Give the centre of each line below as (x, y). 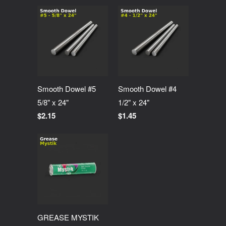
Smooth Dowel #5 (67, 88)
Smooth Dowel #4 (147, 88)
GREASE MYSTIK (68, 217)
